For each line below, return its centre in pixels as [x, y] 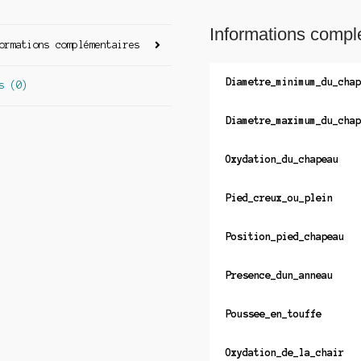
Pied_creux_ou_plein [279, 198]
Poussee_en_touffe [273, 314]
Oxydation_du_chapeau [282, 160]
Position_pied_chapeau [284, 237]
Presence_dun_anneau [279, 276]
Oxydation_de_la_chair [284, 353]
